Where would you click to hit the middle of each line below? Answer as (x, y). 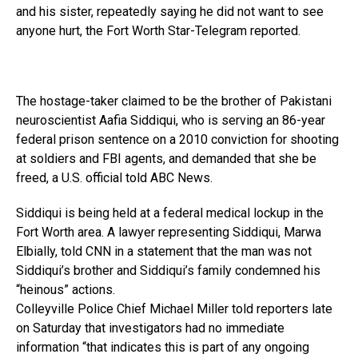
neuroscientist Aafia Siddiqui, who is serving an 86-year (171, 120)
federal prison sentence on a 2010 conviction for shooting (177, 139)
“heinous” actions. (66, 290)
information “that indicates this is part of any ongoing (163, 347)
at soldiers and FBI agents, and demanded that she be (166, 159)
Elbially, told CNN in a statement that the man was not (164, 251)
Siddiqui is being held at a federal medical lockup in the (170, 213)
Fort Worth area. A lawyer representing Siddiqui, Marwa (169, 232)
